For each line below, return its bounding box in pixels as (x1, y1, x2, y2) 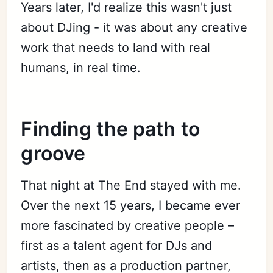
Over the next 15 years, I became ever (21, 197, 241, 213)
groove (21, 141, 86, 165)
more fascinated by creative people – (21, 218, 235, 233)
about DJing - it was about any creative (21, 19, 248, 35)
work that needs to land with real (21, 40, 211, 55)
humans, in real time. (21, 60, 141, 75)
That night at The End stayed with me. (21, 177, 242, 193)
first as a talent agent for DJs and (21, 238, 213, 253)
